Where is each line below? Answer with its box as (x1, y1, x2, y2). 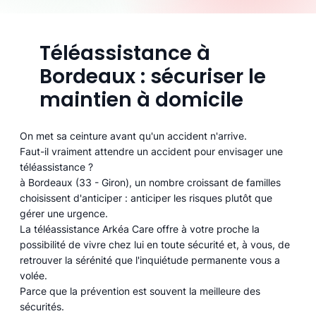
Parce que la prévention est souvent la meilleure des (20, 285, 261, 298)
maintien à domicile (39, 86, 243, 114)
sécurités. (20, 300, 65, 313)
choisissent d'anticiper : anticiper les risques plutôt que (20, 192, 273, 205)
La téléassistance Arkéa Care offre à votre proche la (20, 223, 260, 236)
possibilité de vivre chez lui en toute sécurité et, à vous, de (20, 238, 291, 251)
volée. (20, 269, 48, 282)
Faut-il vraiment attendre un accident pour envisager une (20, 145, 284, 158)
